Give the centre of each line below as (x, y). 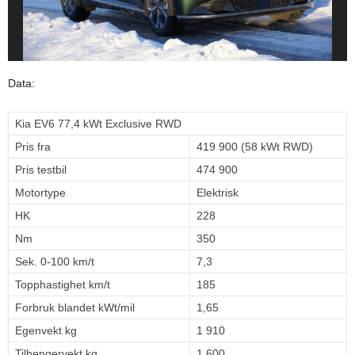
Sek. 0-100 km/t (55, 262)
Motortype (40, 193)
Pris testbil (41, 170)
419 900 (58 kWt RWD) (255, 147)
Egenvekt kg (46, 331)
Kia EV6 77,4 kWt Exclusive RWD (98, 124)
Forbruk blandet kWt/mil (75, 308)
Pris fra (33, 147)
